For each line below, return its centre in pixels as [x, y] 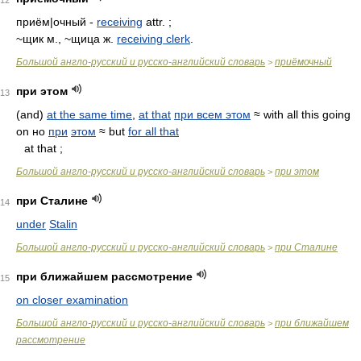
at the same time [89, 114]
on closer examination [72, 300]
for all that [154, 131]
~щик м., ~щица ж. [66, 39]
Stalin [63, 224]
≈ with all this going [301, 114]
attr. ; [157, 22]
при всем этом [212, 114]
